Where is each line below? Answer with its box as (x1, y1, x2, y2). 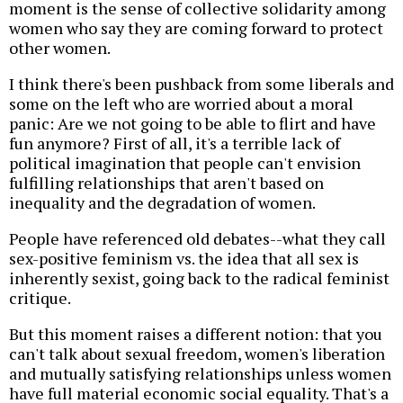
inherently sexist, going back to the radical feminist (9, 267, 390, 290)
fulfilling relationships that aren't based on (9, 172, 324, 194)
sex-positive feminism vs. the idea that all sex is (9, 247, 359, 270)
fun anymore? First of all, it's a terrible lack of (9, 132, 340, 155)
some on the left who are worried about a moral (9, 93, 354, 115)
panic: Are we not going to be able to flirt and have (9, 112, 376, 135)
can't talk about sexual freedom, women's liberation (9, 343, 385, 365)
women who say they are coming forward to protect (9, 17, 383, 40)
